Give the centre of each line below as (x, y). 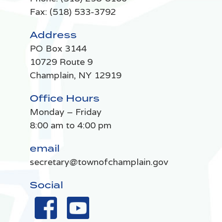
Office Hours (65, 98)
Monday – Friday (66, 112)
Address (54, 35)
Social (47, 185)
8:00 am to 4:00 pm (71, 125)
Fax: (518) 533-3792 (73, 12)
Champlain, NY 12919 (76, 75)
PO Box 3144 (58, 49)
